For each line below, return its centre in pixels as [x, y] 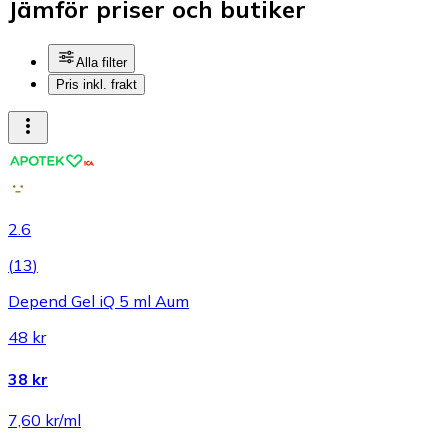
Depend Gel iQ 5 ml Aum [98, 301]
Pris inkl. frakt [96, 85]
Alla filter [101, 63]
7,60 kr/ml [44, 419]
